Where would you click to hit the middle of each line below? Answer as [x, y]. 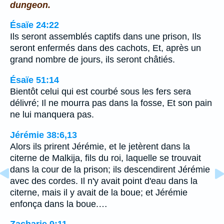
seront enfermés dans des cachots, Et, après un [105, 48]
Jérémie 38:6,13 [43, 135]
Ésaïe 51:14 [34, 80]
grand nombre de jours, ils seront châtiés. [92, 60]
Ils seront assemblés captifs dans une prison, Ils [105, 37]
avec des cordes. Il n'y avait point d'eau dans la [104, 181]
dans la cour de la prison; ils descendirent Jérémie [110, 169]
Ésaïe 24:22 [34, 25]
